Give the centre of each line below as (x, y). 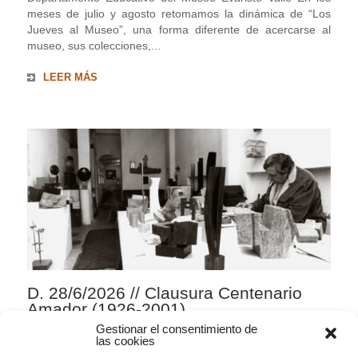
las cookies (125, 341)
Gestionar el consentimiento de (177, 329)
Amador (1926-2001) (107, 308)
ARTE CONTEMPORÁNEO (185, 334)
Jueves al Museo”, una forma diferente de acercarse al (179, 29)
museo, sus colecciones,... (94, 45)
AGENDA (73, 334)
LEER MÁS (71, 78)
